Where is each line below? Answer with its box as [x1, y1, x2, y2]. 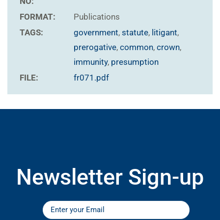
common [120, 42, 153, 52]
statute [122, 27, 148, 37]
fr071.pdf [74, 72, 109, 82]
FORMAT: [20, 11, 55, 22]
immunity [74, 56, 108, 67]
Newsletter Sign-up [16, 164, 204, 190]
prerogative [74, 42, 116, 52]
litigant [152, 27, 177, 37]
